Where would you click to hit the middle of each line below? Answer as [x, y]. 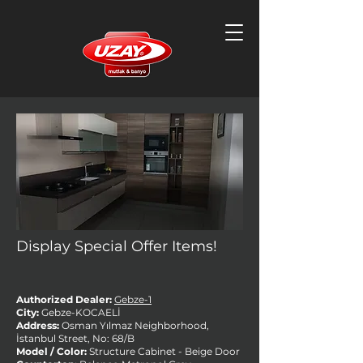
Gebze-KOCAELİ [81, 312]
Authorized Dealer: [64, 299]
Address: [38, 325]
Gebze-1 [133, 299]
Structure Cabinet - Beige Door [164, 351]
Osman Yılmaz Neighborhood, [135, 325]
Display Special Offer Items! [117, 246]
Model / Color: [51, 351]
